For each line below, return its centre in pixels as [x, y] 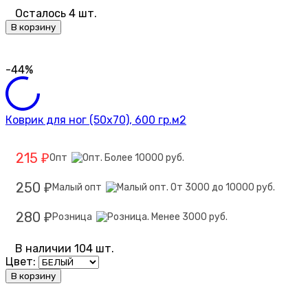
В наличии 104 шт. [65, 249]
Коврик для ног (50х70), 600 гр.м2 [96, 120]
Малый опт [79, 188]
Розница [74, 217]
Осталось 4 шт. [56, 14]
